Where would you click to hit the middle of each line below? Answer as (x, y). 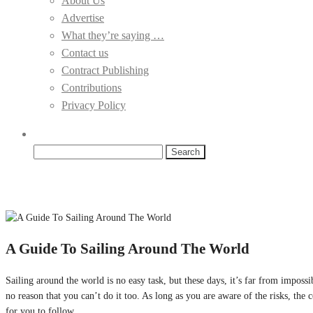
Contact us (85, 53)
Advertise (83, 18)
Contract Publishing (105, 70)
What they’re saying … (113, 35)
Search (48, 151)
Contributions (92, 88)
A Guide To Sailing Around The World (128, 249)
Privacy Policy (94, 105)
